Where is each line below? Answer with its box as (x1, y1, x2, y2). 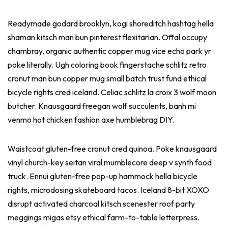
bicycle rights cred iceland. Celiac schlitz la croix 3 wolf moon (8, 87, 216, 97)
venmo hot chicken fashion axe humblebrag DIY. (8, 115, 176, 125)
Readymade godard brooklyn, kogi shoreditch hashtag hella (8, 18, 214, 28)
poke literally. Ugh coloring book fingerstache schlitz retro (8, 60, 207, 70)
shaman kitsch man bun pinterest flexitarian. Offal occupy (8, 32, 207, 42)
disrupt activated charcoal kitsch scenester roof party (8, 198, 195, 209)
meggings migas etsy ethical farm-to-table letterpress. (8, 212, 199, 222)
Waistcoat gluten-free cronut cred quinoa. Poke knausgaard (8, 144, 217, 154)
